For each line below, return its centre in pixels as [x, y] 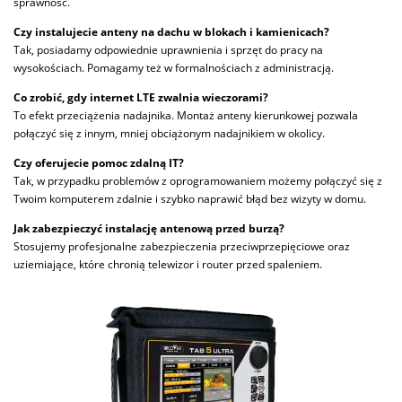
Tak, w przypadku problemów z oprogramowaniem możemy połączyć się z [198, 181]
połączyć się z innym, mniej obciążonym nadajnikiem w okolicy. [169, 133]
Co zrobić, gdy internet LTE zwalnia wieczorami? [141, 97]
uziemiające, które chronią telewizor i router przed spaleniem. [168, 265]
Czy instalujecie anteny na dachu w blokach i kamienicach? [171, 31]
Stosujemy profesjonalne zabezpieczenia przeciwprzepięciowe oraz [182, 247]
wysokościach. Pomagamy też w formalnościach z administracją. [174, 67]
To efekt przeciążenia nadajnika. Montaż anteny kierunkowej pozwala [186, 115]
